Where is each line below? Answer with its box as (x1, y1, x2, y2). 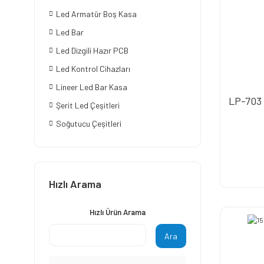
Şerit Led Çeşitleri (56, 100, 120, 110)
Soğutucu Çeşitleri (56, 118, 121, 128)
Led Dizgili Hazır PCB (56, 45, 128, 55)
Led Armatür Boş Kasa (56, 9, 137, 19)
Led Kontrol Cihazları (56, 64, 130, 74)
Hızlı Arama (49, 177, 101, 190)
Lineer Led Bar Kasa (56, 82, 127, 92)
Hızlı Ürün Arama (90, 207, 146, 217)
